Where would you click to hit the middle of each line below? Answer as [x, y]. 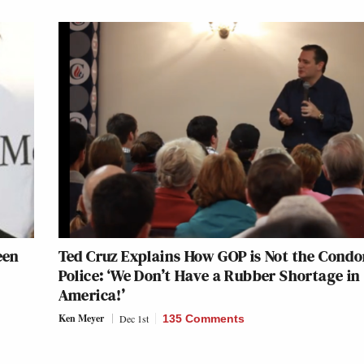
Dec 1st [134, 319]
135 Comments [203, 319]
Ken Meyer [81, 318]
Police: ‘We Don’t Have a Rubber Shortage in [209, 276]
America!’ [92, 295]
